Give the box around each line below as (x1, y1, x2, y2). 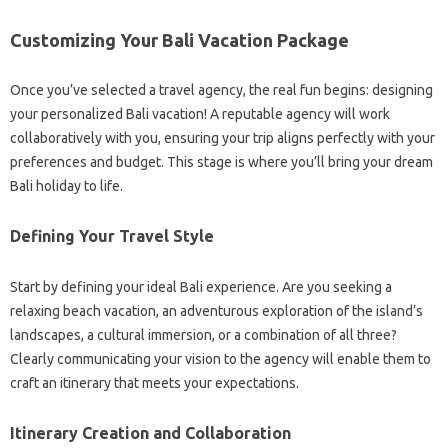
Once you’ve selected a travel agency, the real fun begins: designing (10, 82, 433, 99)
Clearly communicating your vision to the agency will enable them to (10, 351, 431, 368)
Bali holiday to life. (10, 178, 123, 195)
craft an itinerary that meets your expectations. (10, 375, 299, 392)
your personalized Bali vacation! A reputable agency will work (10, 106, 390, 123)
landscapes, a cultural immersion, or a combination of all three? (10, 327, 397, 344)
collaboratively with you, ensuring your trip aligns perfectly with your (10, 130, 435, 147)
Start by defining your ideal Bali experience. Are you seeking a (10, 279, 392, 296)
